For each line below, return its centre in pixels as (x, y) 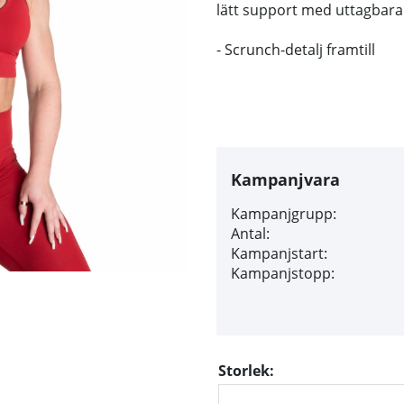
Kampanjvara (285, 180)
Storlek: (246, 371)
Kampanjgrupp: (284, 214)
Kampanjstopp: (283, 274)
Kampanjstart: (279, 254)
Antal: (250, 234)
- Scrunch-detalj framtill (296, 50)
